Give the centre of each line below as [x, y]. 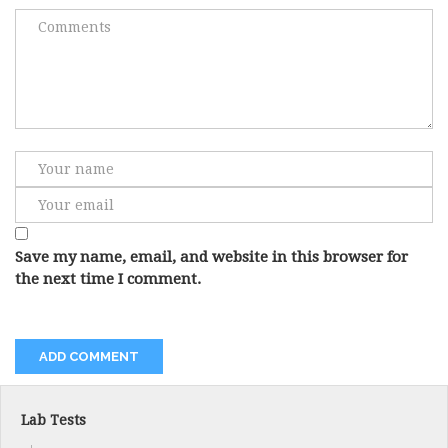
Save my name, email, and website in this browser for [211, 257]
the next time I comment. [108, 279]
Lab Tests [53, 420]
